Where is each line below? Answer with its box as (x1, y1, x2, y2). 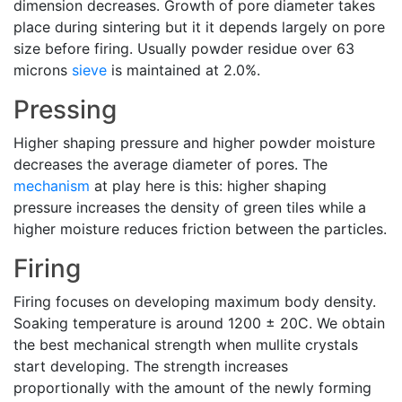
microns (13, 61, 72, 79)
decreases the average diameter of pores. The (13, 155, 328, 173)
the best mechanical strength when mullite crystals (13, 336, 358, 354)
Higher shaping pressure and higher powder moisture (13, 134, 375, 152)
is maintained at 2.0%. (107, 61, 260, 79)
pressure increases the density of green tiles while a (13, 198, 366, 216)
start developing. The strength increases (13, 357, 288, 375)
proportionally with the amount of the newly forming (13, 379, 371, 397)
